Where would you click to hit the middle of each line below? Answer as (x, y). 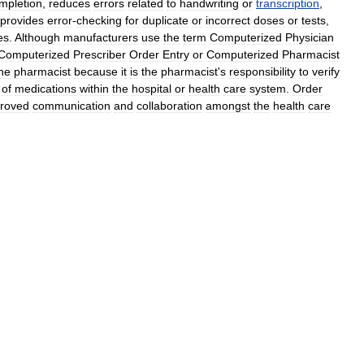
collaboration (169, 106)
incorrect (228, 20)
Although (37, 37)
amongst (228, 106)
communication (71, 106)
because (96, 71)
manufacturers (101, 37)
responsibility (262, 71)
